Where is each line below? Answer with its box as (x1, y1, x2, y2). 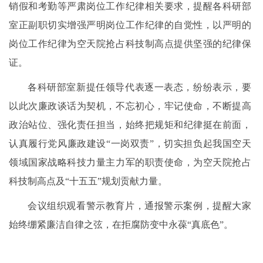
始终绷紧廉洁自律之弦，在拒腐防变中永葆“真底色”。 (9, 220, 233, 230)
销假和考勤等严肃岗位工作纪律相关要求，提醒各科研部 (9, 1, 251, 12)
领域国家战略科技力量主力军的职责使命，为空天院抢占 (9, 157, 251, 168)
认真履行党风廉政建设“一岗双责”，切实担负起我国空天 (9, 139, 251, 149)
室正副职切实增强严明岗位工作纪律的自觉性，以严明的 (9, 20, 251, 31)
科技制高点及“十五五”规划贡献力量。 (9, 176, 167, 187)
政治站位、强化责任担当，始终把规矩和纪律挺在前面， (9, 120, 251, 130)
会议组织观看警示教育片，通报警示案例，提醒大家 (28, 201, 251, 211)
